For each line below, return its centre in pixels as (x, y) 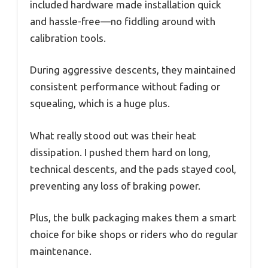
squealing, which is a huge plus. (100, 103)
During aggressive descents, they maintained (133, 70)
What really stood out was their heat (113, 135)
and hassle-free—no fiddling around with (123, 21)
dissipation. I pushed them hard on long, (120, 152)
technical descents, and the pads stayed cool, (133, 169)
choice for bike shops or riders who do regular (134, 234)
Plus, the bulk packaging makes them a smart (133, 218)
